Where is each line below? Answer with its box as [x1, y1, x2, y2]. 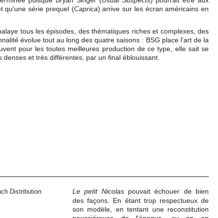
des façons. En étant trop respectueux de [73, 197, 209, 204]
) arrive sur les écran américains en [97, 5, 209, 13]
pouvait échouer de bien [124, 187, 209, 195]
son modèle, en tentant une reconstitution [73, 205, 209, 213]
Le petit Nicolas [73, 187, 124, 195]
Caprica [73, 5, 98, 13]
